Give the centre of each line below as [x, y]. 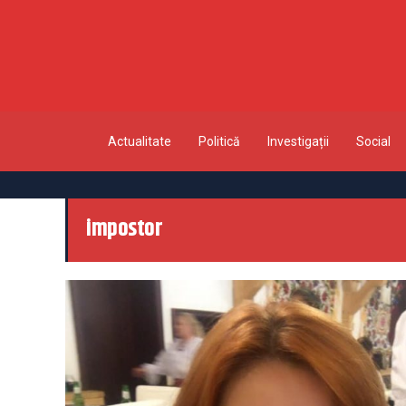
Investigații [298, 141]
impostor [124, 229]
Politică [219, 141]
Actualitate [139, 141]
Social [373, 141]
